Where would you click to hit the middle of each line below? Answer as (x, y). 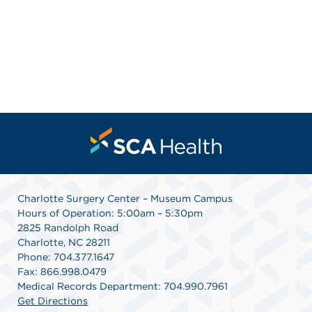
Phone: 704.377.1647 (66, 257)
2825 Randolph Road (68, 227)
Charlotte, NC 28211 (64, 242)
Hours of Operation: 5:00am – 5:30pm (110, 213)
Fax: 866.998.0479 (62, 271)
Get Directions (53, 301)
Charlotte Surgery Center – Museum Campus (125, 198)
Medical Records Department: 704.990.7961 (123, 286)
